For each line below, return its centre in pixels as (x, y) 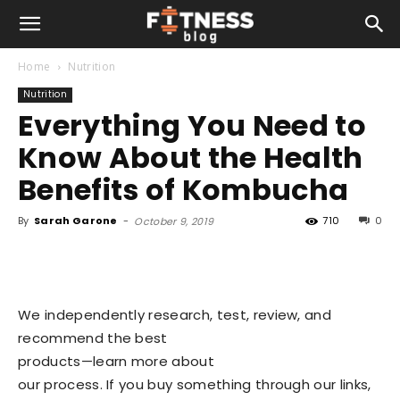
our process (59, 384)
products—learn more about (116, 361)
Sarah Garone (75, 221)
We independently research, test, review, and (175, 315)
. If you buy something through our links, (235, 384)
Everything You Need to (192, 125)
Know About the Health (191, 158)
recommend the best (93, 338)
